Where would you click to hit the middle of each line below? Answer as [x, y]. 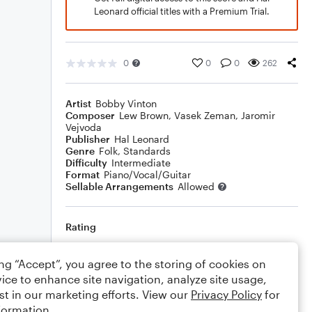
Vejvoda [84, 127]
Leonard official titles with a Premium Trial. [182, 11]
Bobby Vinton [126, 103]
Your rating [186, 250]
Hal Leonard [142, 139]
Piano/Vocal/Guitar [147, 174]
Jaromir [258, 115]
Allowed [196, 186]
